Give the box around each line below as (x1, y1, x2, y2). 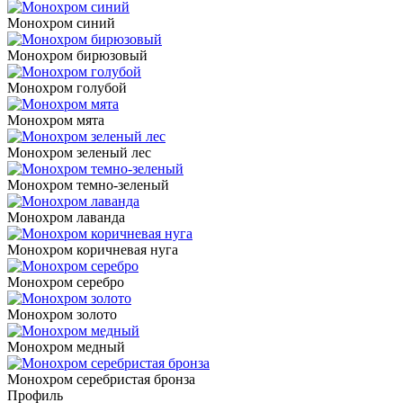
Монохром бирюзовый (7, 47, 148, 63)
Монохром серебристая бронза (7, 371, 195, 387)
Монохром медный (7, 338, 125, 354)
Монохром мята (7, 112, 104, 128)
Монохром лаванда (7, 209, 125, 225)
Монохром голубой (7, 79, 127, 95)
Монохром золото (7, 306, 117, 322)
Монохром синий (7, 14, 115, 31)
